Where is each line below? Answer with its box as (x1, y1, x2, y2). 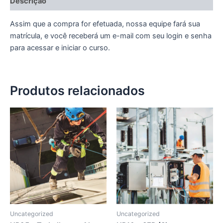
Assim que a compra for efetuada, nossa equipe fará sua (10, 19, 200, 29)
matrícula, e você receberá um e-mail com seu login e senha (10, 31, 212, 41)
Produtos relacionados (10, 83, 145, 99)
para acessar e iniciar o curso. (10, 43, 110, 53)
